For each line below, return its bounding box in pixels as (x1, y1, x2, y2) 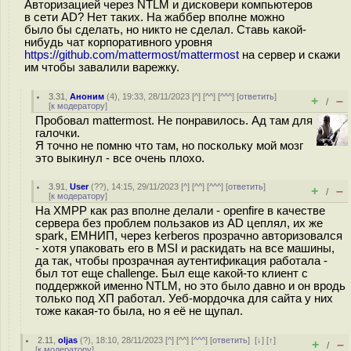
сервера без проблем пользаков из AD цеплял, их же (35, 217, 323, 230)
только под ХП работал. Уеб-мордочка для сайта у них (35, 292, 333, 305)
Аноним (70, 92, 105, 101)
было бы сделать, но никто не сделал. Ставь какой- (24, 24, 306, 36)
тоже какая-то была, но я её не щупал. (35, 305, 243, 317)
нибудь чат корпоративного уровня (24, 36, 212, 49)
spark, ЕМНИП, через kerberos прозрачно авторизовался (35, 230, 342, 242)
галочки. (35, 127, 80, 139)
